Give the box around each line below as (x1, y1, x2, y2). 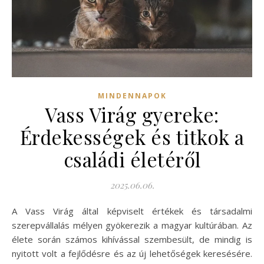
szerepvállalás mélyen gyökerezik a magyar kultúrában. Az (12, 219, 252, 231)
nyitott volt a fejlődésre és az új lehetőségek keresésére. (12, 247, 252, 259)
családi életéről (63, 146, 201, 172)
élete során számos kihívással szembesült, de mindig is (12, 233, 252, 245)
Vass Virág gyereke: (45, 101, 219, 127)
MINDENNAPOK (97, 90, 167, 101)
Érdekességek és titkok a (19, 123, 245, 150)
